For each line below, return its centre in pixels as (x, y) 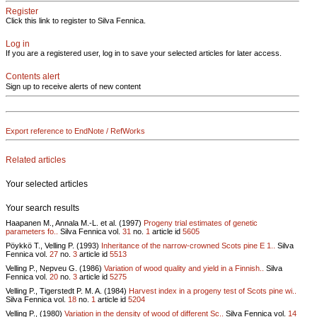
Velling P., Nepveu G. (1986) (55, 268)
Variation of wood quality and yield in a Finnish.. (184, 268)
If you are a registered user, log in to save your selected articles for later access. (144, 53)
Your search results (42, 208)
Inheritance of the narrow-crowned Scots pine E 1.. (188, 245)
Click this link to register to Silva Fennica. (76, 21)
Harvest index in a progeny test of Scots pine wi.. (213, 290)
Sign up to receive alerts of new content (73, 86)
